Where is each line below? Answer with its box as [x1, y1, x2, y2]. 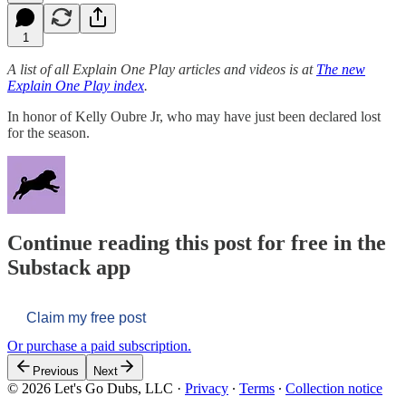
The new [316, 61, 365, 77]
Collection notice [285, 381, 382, 397]
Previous [33, 364, 79, 379]
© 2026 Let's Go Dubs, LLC [7, 381, 173, 397]
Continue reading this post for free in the [7, 231, 386, 256]
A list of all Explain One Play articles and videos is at [7, 61, 316, 77]
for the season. [7, 124, 90, 140]
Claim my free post [26, 310, 146, 326]
